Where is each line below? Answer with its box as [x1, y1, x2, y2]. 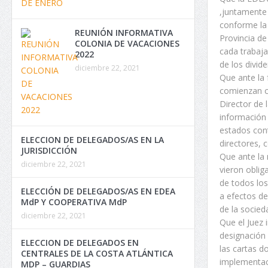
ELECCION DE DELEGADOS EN [21, 237, 139, 248]
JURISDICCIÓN [21, 145, 77, 156]
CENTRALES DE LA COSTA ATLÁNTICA [21, 248, 173, 259]
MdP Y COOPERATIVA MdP [21, 196, 127, 208]
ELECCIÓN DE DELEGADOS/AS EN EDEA [21, 185, 175, 197]
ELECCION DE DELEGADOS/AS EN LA [21, 134, 164, 145]
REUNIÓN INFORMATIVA [75, 27, 173, 38]
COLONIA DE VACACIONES [75, 38, 179, 49]
